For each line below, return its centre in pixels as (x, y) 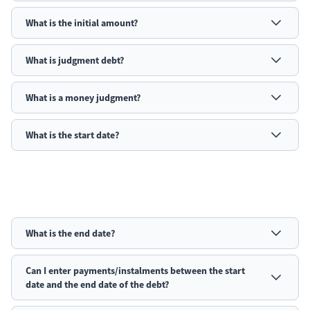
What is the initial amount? (82, 23)
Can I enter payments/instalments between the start (135, 271)
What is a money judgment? (83, 98)
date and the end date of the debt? (97, 284)
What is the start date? (72, 135)
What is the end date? (70, 233)
